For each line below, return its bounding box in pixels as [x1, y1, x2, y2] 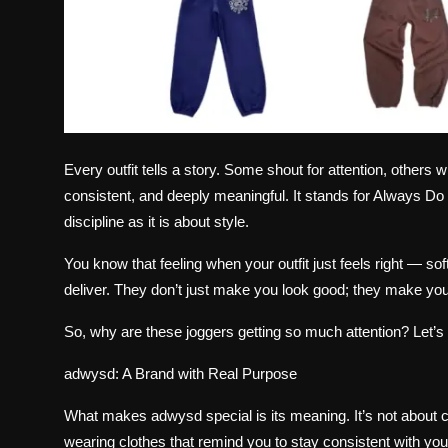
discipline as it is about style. [64, 213, 249, 231]
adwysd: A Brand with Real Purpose [64, 365, 297, 383]
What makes [64, 407, 147, 425]
